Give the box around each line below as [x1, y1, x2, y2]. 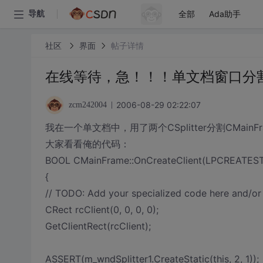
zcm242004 [68, 100, 107, 109]
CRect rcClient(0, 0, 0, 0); [45, 204, 159, 215]
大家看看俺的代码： [45, 138, 130, 150]
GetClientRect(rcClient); [45, 220, 151, 232]
